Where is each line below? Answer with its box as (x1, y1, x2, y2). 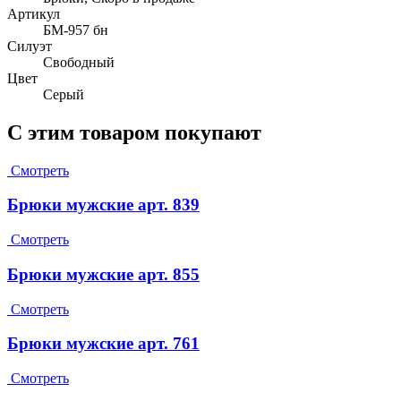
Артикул (7, 5, 60, 21)
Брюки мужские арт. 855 (7, 264, 200, 284)
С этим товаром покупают (7, 120, 261, 144)
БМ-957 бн (43, 21, 108, 38)
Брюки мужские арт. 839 (7, 195, 200, 215)
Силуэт (7, 38, 52, 54)
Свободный (43, 54, 115, 70)
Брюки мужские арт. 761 (7, 334, 200, 354)
